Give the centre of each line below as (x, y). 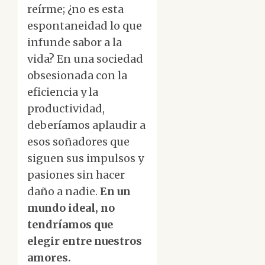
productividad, (66, 109)
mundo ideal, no (71, 208)
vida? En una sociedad (85, 59)
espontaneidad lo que (85, 26)
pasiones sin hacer (76, 175)
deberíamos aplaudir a (86, 125)
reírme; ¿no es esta (75, 9)
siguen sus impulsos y (85, 159)
